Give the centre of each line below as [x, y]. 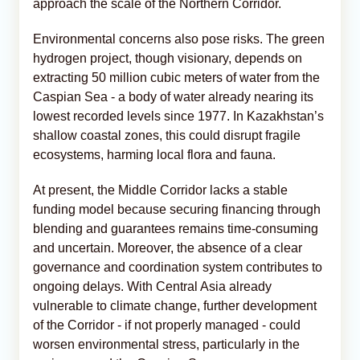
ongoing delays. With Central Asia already [152, 286]
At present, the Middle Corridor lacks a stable [160, 190]
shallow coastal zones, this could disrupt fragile [167, 135]
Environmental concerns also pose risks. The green [179, 39]
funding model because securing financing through [177, 209]
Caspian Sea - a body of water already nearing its [173, 96]
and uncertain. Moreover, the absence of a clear [168, 247]
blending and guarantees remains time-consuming [176, 228]
